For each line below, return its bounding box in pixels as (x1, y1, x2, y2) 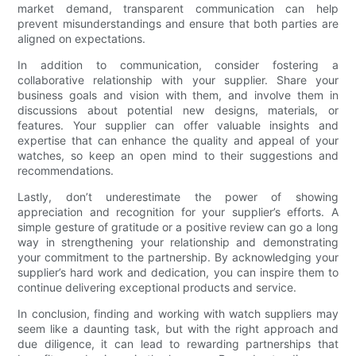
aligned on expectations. (17, 32, 146, 46)
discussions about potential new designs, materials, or (17, 103, 339, 118)
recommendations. (17, 164, 114, 178)
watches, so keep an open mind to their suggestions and (17, 149, 339, 163)
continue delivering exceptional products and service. (17, 281, 297, 295)
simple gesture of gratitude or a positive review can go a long (17, 220, 339, 234)
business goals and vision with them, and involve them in (17, 88, 339, 103)
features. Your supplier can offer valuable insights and (17, 118, 339, 133)
